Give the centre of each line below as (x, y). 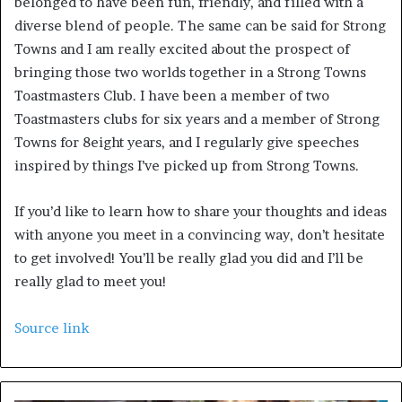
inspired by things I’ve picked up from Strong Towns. (188, 166)
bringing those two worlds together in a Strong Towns (190, 73)
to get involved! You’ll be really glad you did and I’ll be (189, 258)
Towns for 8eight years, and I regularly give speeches (187, 143)
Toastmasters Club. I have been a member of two (172, 96)
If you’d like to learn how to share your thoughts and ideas (201, 212)
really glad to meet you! (91, 282)
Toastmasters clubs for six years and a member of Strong (197, 119)
